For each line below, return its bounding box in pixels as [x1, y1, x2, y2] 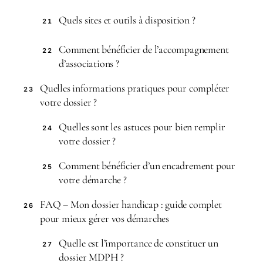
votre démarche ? [59, 173, 127, 186]
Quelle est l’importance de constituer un [59, 237, 219, 249]
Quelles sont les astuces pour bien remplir [59, 120, 225, 133]
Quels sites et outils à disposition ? [59, 14, 195, 26]
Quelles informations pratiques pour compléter [40, 82, 230, 95]
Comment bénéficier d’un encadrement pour [59, 159, 235, 172]
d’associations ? [59, 57, 119, 70]
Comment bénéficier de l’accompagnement [59, 43, 229, 56]
